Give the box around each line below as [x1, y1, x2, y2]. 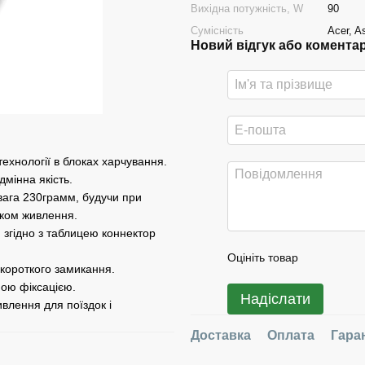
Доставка [191, 328, 251, 342]
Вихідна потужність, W [191, 2, 303, 15]
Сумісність [191, 24, 244, 37]
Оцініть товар [227, 251, 298, 264]
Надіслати [240, 291, 310, 307]
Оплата [267, 328, 314, 342]
